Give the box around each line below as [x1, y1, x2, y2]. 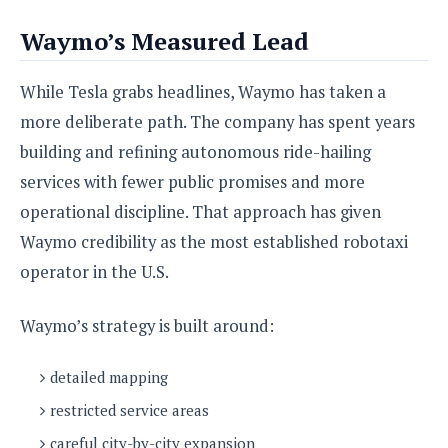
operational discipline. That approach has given [20, 200, 381, 223]
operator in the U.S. [20, 260, 169, 283]
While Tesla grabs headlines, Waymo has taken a [20, 80, 386, 103]
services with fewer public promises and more [20, 170, 365, 193]
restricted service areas [50, 399, 209, 420]
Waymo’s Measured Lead [20, 24, 309, 57]
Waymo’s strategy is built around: [20, 314, 274, 337]
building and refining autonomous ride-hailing [20, 140, 371, 163]
